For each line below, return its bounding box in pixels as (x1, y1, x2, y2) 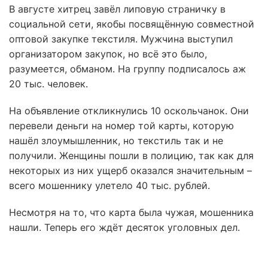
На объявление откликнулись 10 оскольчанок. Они (9, 105, 249, 117)
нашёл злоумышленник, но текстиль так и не (9, 135, 223, 147)
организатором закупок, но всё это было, (9, 48, 207, 60)
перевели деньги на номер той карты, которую (9, 120, 234, 132)
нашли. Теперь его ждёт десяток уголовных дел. (9, 221, 240, 233)
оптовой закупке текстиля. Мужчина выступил (9, 33, 233, 45)
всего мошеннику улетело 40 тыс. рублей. (9, 179, 210, 191)
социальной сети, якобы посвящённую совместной (9, 18, 254, 30)
